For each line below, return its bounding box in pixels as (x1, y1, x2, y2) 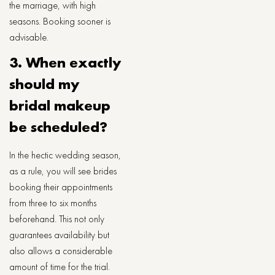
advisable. (9, 31, 48, 44)
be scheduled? (9, 117, 107, 136)
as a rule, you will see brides (9, 165, 117, 177)
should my (9, 74, 80, 93)
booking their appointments (9, 180, 112, 193)
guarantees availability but (9, 228, 109, 241)
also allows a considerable (9, 244, 112, 257)
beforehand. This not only (9, 212, 104, 225)
